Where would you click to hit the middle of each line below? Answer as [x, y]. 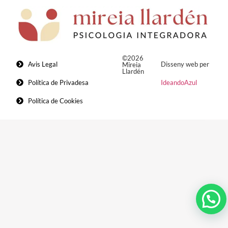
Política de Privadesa [58, 82]
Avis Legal [42, 64]
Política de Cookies [55, 101]
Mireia [132, 64]
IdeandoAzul [179, 82]
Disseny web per [185, 64]
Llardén [133, 71]
